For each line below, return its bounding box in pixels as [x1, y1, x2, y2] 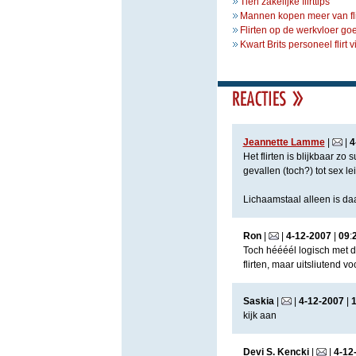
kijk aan [242, 310, 277, 321]
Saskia [242, 296, 274, 307]
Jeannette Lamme [242, 137, 325, 148]
